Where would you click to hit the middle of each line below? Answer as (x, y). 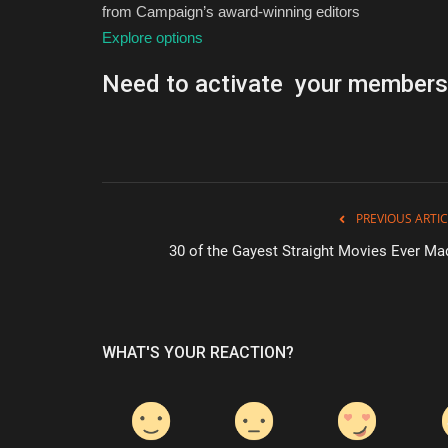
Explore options (152, 38)
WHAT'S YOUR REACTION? (198, 353)
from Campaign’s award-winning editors (231, 12)
